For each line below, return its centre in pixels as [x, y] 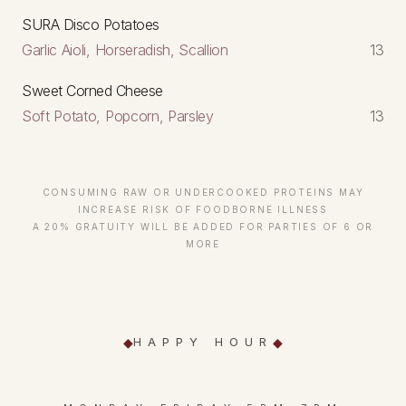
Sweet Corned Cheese [92, 90]
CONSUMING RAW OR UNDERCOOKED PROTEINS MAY [203, 192]
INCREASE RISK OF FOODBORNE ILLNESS [203, 209]
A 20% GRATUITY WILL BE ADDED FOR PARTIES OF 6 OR [203, 226]
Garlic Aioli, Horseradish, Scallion [125, 49]
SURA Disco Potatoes [91, 24]
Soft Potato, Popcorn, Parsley [118, 116]
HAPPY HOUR [203, 342]
